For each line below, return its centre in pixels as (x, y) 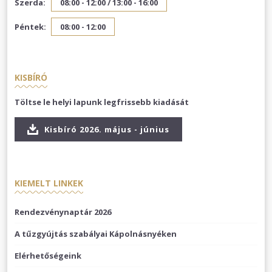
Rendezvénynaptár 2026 (63, 212)
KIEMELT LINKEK (49, 183)
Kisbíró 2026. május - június (106, 129)
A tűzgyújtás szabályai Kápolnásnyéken (96, 234)
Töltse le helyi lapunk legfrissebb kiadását (102, 102)
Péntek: (30, 26)
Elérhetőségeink (48, 256)
